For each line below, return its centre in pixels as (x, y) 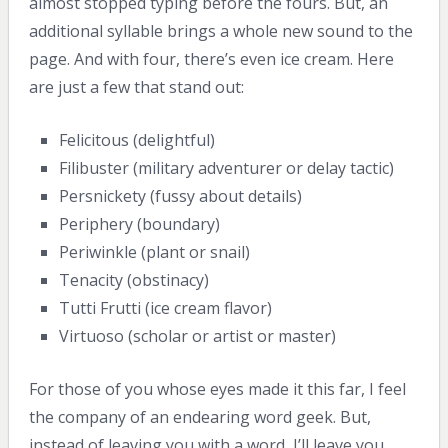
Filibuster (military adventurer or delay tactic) (227, 168)
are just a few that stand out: (136, 87)
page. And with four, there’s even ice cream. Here (211, 59)
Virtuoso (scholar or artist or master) (198, 336)
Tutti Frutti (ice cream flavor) (166, 308)
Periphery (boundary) (140, 224)
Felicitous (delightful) (137, 140)
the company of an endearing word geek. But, (199, 417)
